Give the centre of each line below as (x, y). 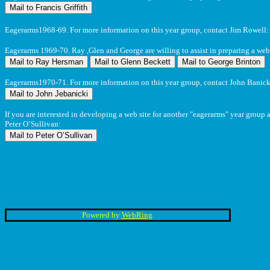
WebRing (137, 215)
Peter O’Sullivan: (33, 124)
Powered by (102, 215)
